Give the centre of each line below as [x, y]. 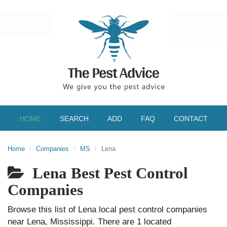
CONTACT [191, 119]
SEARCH [74, 119]
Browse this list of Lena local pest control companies [107, 210]
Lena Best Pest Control [106, 173]
